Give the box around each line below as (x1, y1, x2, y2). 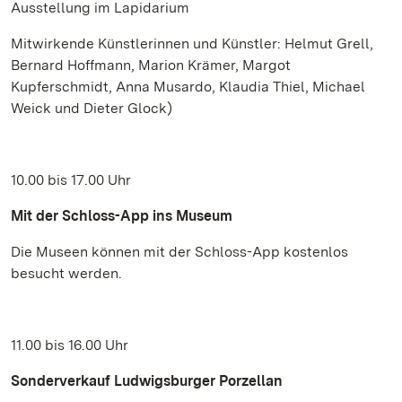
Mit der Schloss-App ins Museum (11, 207, 232, 224)
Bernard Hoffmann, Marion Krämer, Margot (11, 57, 291, 74)
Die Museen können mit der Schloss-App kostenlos (11, 243, 348, 260)
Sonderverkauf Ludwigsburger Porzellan (11, 372, 283, 389)
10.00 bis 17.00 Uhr (11, 171, 131, 188)
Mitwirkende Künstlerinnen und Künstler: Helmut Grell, (11, 35, 373, 52)
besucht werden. (11, 265, 122, 282)
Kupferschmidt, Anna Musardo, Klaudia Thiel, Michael (11, 78, 365, 95)
